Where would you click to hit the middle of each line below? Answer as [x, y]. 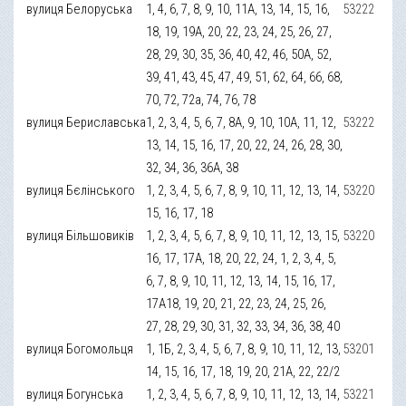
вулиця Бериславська [87, 122]
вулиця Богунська [75, 394]
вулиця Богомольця [80, 348]
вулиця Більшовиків [81, 235]
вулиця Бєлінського [81, 190]
